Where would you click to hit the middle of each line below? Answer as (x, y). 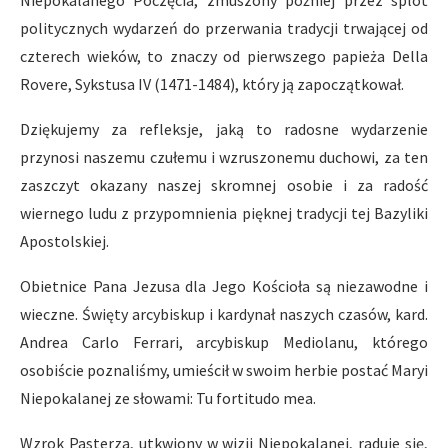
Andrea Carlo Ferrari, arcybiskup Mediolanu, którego (224, 341)
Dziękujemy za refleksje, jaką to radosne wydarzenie (224, 128)
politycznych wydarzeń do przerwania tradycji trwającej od (224, 27)
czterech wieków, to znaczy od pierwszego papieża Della (224, 55)
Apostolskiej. (64, 240)
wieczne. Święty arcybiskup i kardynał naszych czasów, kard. (224, 313)
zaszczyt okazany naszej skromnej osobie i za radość (224, 184)
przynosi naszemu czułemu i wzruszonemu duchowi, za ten (224, 156)
